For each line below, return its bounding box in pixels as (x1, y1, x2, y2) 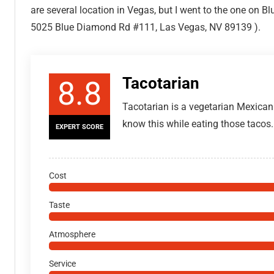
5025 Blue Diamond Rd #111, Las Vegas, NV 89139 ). (31, 21, 261, 34)
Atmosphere (49, 229, 95, 240)
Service (49, 259, 76, 269)
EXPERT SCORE (56, 123, 103, 131)
